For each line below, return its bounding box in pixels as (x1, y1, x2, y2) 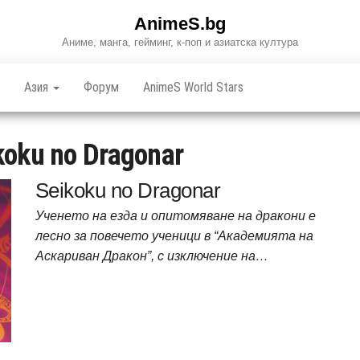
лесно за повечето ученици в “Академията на (35, 229, 313, 243)
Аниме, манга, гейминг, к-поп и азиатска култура (62, 36, 298, 48)
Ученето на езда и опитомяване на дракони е (35, 209, 316, 223)
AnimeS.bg (134, 14, 226, 34)
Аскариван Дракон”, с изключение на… (35, 249, 268, 263)
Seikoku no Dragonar (35, 178, 221, 202)
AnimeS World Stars (143, 80, 243, 95)
